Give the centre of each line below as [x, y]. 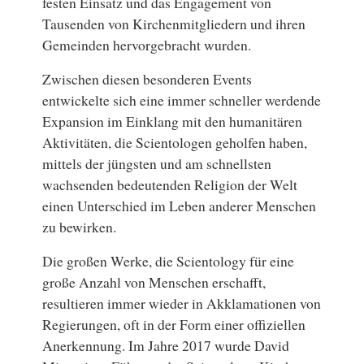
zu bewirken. [80, 226]
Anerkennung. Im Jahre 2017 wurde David [166, 345]
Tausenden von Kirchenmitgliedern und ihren [174, 23]
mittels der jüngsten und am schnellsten [157, 163]
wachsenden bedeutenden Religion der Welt [170, 184]
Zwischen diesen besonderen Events [147, 78]
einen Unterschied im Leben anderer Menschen [180, 205]
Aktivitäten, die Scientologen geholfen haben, [175, 142]
